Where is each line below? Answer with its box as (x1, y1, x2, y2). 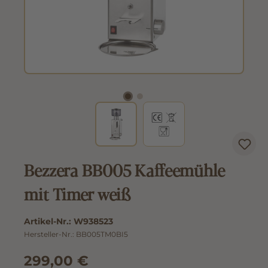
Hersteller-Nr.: (24, 242, 76, 251)
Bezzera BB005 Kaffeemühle (24, 170, 225, 194)
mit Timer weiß (24, 194, 130, 218)
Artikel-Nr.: (24, 229, 74, 239)
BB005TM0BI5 (76, 242, 128, 251)
